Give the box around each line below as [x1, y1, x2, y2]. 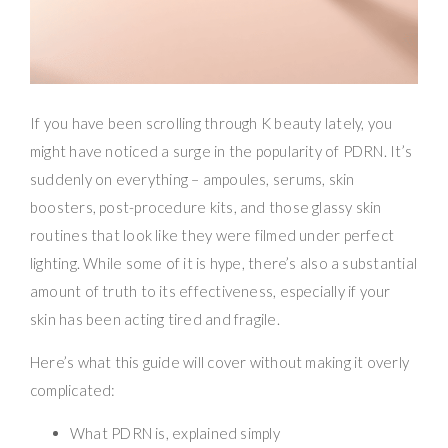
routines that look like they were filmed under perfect [30, 225, 395, 244]
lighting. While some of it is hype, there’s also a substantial [30, 253, 417, 272]
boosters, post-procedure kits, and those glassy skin [30, 197, 382, 216]
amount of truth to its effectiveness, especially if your [30, 281, 391, 300]
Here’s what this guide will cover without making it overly [30, 352, 410, 371]
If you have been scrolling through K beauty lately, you [30, 113, 393, 132]
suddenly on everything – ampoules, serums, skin [30, 169, 355, 188]
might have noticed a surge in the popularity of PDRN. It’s [30, 141, 413, 160]
